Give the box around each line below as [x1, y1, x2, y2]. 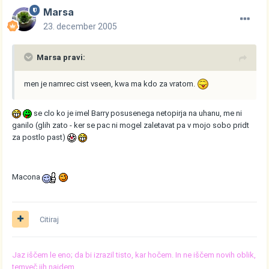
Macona [12, 172, 43, 182]
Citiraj [40, 214, 59, 224]
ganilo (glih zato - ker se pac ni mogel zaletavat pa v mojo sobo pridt [12, 121, 250, 130]
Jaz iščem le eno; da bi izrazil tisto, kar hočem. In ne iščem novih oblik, [12, 250, 256, 259]
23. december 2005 [43, 21, 118, 31]
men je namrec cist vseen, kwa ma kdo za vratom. [24, 79, 198, 88]
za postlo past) [12, 133, 68, 142]
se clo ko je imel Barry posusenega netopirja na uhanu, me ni [32, 109, 243, 118]
